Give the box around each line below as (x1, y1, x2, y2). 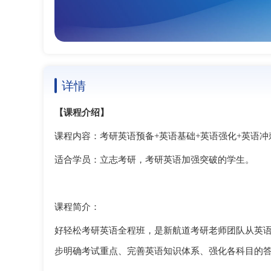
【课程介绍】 (54, 108, 109, 117)
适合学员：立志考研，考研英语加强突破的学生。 (54, 155, 254, 165)
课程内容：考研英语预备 (54, 131, 154, 141)
